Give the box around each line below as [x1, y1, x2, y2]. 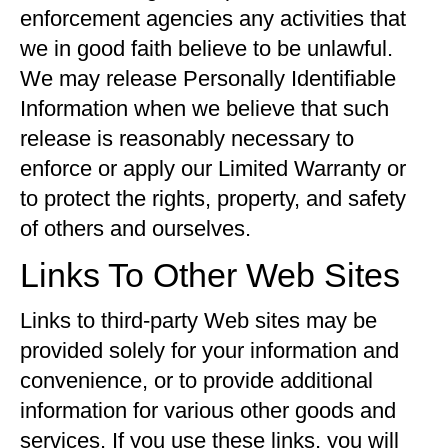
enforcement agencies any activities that [20, 6, 406, 31]
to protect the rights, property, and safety [20, 186, 406, 211]
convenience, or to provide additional [20, 368, 373, 393]
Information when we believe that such [20, 96, 389, 121]
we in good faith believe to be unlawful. [20, 36, 393, 61]
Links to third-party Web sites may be [20, 308, 377, 333]
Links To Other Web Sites [20, 256, 400, 294]
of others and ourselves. [20, 216, 251, 241]
